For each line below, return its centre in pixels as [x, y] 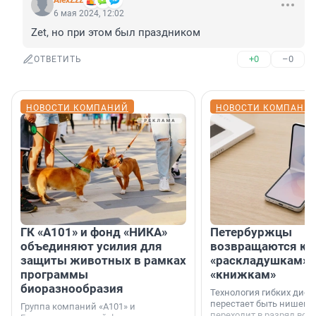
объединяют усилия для [91, 247]
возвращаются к [259, 247]
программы [54, 275]
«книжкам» [243, 275]
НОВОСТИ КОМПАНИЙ [77, 108]
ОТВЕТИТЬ [58, 60]
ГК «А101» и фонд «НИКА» [94, 232]
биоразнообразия [72, 289]
